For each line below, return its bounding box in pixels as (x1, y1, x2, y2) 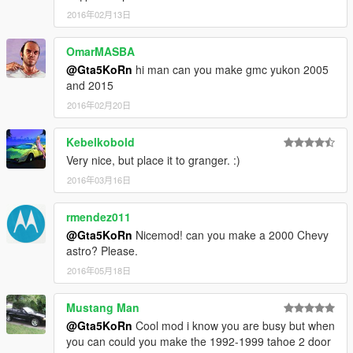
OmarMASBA (66, 43, 135, 60)
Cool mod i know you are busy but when (132, 318, 335, 334)
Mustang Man (66, 299, 139, 316)
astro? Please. (66, 243, 138, 259)
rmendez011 (66, 209, 131, 225)
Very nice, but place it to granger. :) (66, 152, 240, 169)
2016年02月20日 (67, 98, 131, 112)
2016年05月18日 (67, 264, 131, 277)
